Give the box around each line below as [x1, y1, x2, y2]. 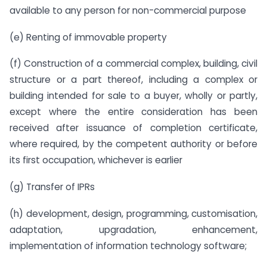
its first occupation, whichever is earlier [10, 154, 182, 167]
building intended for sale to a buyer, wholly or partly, [10, 89, 257, 103]
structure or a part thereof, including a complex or [10, 73, 257, 86]
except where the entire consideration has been [10, 105, 257, 119]
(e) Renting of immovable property [10, 30, 167, 44]
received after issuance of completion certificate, [10, 122, 257, 135]
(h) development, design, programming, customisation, [10, 207, 257, 220]
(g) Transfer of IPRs [10, 181, 95, 194]
